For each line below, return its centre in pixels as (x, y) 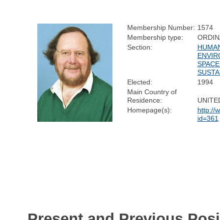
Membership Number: (161, 27)
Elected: (139, 82)
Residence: (144, 100)
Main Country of (152, 92)
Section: (139, 47)
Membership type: (155, 37)
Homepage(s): (149, 110)
